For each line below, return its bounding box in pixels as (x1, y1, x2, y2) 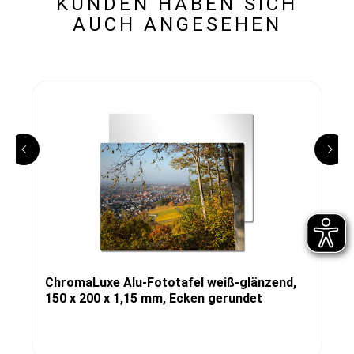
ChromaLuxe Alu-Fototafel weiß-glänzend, (45, 274, 296, 290)
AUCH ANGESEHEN (72, 13, 282, 36)
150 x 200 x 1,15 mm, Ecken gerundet (45, 290, 262, 306)
